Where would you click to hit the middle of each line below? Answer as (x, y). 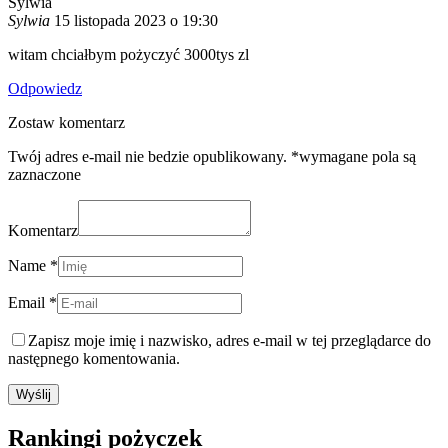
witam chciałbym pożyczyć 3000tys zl (128, 54)
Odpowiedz (45, 88)
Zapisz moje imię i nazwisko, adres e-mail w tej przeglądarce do (229, 340)
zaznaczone (44, 174)
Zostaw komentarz (66, 122)
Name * (33, 265)
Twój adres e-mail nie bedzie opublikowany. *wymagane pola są (212, 156)
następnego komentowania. (94, 358)
